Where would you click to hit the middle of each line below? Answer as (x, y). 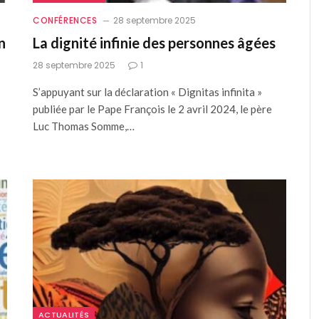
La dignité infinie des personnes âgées (154, 43)
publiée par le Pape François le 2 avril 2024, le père (152, 109)
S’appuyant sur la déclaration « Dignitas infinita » (147, 92)
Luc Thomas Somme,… (84, 126)
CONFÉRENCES (65, 21)
